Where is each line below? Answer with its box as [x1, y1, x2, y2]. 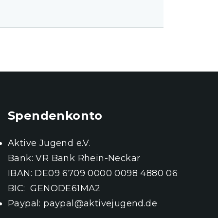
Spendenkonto [8, 109, 103, 123]
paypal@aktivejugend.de [43, 198, 158, 209]
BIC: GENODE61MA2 [8, 183, 104, 194]
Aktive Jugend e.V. [8, 138, 91, 149]
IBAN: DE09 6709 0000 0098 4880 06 [8, 168, 181, 179]
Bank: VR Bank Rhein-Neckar [8, 153, 141, 164]
